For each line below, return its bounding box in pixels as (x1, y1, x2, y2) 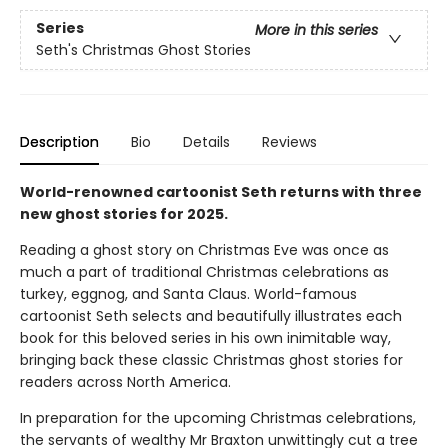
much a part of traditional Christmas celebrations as (20, 262, 389, 283)
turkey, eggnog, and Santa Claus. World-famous (20, 284, 357, 305)
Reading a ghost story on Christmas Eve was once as (20, 240, 389, 261)
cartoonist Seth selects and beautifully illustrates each (20, 306, 402, 327)
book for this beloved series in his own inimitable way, (20, 328, 391, 349)
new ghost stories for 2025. (20, 204, 228, 225)
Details (183, 132, 230, 153)
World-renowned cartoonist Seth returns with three (20, 182, 422, 203)
